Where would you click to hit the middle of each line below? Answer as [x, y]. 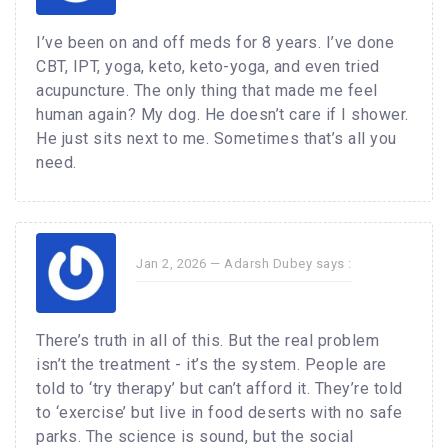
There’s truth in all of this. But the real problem [207, 341]
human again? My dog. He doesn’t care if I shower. [222, 115]
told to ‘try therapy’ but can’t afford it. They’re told [219, 389]
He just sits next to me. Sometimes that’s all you [216, 139]
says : [332, 264]
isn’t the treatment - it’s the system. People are [211, 365]
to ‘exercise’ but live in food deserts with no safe [219, 413]
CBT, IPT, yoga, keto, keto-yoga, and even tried [208, 67]
